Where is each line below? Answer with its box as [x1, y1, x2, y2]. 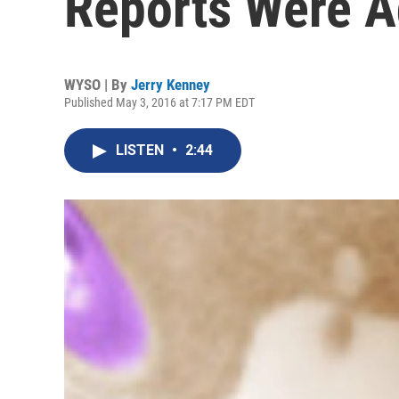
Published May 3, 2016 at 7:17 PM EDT [64, 95, 255, 110]
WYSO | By [64, 76, 131, 94]
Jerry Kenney [131, 76, 210, 94]
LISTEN [116, 142, 167, 159]
